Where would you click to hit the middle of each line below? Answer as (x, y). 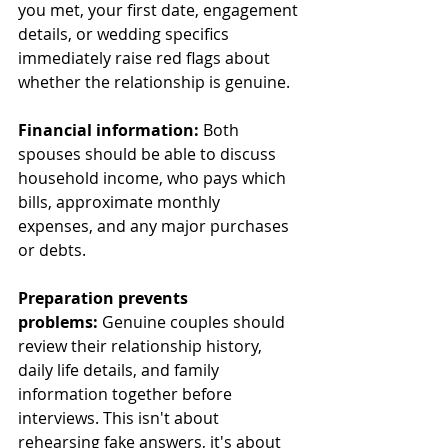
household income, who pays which (154, 177)
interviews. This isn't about (120, 417)
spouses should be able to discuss (149, 153)
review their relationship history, (142, 345)
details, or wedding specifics (125, 33)
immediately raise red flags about (146, 57)
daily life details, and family (120, 369)
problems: (58, 321)
